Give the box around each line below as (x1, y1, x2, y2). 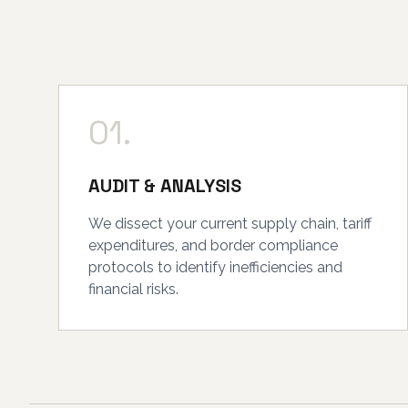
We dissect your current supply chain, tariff (88, 215, 372, 232)
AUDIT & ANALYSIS (88, 174, 241, 198)
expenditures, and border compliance (88, 237, 338, 254)
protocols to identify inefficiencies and (88, 259, 342, 276)
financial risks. (88, 280, 178, 298)
